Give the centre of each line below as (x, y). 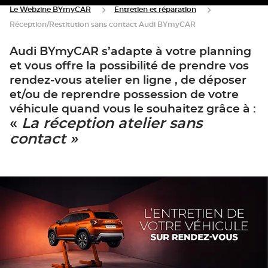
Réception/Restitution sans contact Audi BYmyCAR (103, 25)
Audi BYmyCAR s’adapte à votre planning (130, 52)
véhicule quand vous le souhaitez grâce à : (133, 109)
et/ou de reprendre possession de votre (124, 95)
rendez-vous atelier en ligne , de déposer (128, 80)
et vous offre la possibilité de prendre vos (129, 66)
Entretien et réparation (155, 10)
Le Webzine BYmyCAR (50, 10)
